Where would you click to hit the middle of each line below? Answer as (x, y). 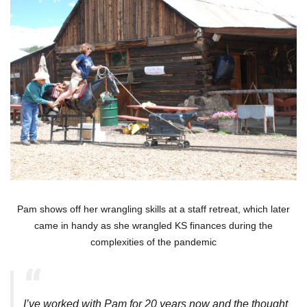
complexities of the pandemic (153, 242)
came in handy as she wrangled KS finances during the (153, 226)
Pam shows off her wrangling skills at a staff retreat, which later (153, 209)
